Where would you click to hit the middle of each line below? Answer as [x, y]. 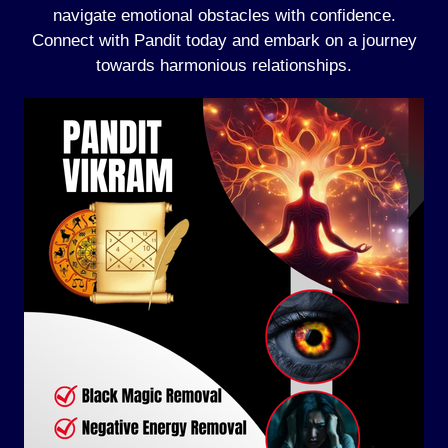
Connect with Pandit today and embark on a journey [224, 40]
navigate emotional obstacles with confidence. [224, 15]
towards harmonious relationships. [224, 65]
